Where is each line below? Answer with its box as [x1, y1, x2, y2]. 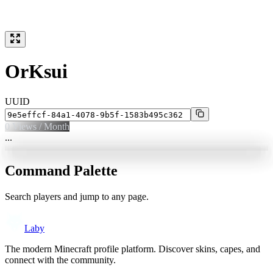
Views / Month [10, 121, 69, 132]
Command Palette [5, 162, 118, 179]
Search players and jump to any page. [5, 191, 149, 202]
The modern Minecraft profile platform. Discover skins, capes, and [5, 243, 260, 254]
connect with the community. [5, 254, 116, 265]
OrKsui [5, 60, 68, 83]
